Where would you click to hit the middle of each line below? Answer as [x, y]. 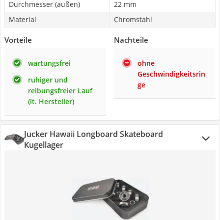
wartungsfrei [49, 63]
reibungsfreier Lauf [60, 91]
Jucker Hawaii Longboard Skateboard [94, 134]
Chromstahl [133, 19]
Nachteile [131, 40]
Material [23, 19]
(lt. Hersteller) [51, 101]
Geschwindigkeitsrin [171, 74]
